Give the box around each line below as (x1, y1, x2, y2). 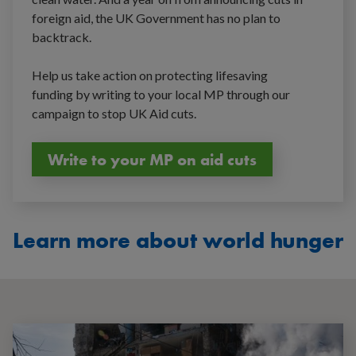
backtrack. (32, 29, 91, 45)
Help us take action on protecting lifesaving (32, 68, 268, 83)
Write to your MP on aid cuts (48, 149, 257, 170)
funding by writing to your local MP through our (32, 87, 290, 103)
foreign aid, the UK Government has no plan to (32, 10, 281, 26)
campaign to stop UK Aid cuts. (32, 106, 196, 122)
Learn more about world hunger (13, 226, 343, 255)
